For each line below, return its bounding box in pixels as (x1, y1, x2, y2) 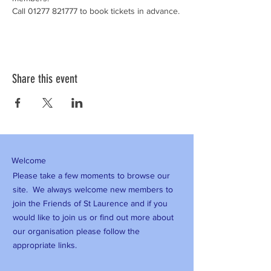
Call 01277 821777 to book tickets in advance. (12, 6, 180, 16)
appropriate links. (13, 240, 77, 250)
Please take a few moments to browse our (13, 171, 170, 180)
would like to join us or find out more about (13, 212, 174, 222)
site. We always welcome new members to (13, 184, 173, 194)
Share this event (12, 71, 77, 86)
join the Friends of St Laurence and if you (13, 198, 168, 208)
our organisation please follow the (13, 226, 140, 236)
